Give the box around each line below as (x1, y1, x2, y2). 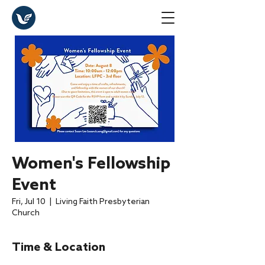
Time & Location (12, 241, 105, 255)
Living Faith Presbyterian (56, 197, 150, 207)
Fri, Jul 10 (12, 197, 46, 207)
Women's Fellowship (12, 154, 170, 174)
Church (12, 208, 40, 218)
